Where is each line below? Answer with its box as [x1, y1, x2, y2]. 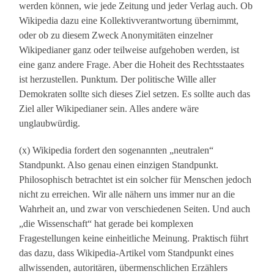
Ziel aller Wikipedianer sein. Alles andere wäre [19, 103, 199, 114]
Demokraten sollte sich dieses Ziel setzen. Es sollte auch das [19, 89, 251, 100]
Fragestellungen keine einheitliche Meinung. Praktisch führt [19, 233, 249, 244]
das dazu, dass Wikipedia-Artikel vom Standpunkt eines [19, 248, 234, 259]
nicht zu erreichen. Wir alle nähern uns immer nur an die [19, 189, 235, 200]
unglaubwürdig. [19, 118, 81, 129]
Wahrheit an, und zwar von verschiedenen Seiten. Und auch [19, 204, 251, 215]
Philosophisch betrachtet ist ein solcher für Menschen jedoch [19, 174, 252, 185]
